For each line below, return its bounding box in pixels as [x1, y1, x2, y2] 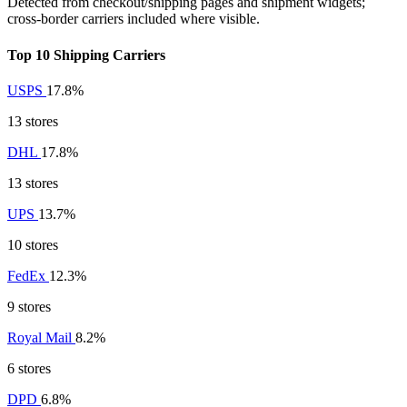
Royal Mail [7, 329, 75, 345]
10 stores [7, 236, 58, 253]
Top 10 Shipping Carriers [7, 46, 165, 63]
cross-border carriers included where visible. [7, 11, 260, 27]
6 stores [7, 360, 51, 376]
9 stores [7, 298, 51, 314]
